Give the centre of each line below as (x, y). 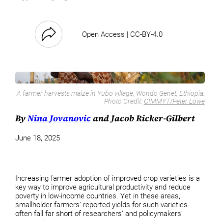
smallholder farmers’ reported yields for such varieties (102, 205)
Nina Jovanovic (59, 118)
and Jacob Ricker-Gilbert (143, 118)
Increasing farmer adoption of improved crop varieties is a (108, 178)
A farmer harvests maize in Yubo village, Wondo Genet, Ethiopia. (110, 93)
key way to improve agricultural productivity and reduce (103, 187)
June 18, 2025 (38, 138)
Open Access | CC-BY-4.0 (123, 34)
